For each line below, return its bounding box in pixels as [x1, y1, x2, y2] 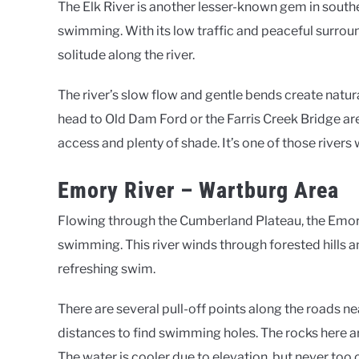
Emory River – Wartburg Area [58, 177, 339, 204]
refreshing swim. [58, 261, 155, 277]
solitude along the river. [58, 46, 195, 63]
